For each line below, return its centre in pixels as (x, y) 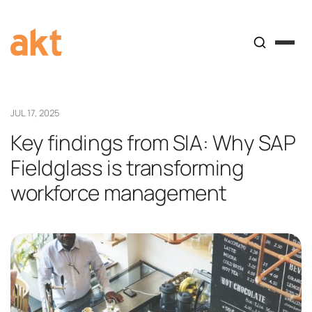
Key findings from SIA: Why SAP (153, 142)
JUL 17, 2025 (35, 113)
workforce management (119, 193)
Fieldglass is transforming (127, 167)
